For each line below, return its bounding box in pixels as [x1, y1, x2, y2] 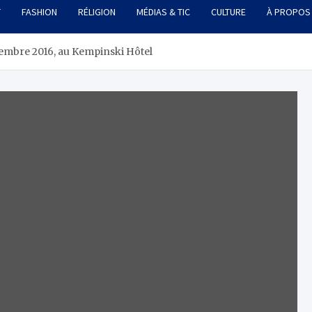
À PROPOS [267, 6, 311, 19]
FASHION [22, 6, 57, 19]
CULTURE [211, 6, 246, 19]
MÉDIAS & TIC [136, 6, 190, 19]
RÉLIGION [78, 6, 116, 19]
